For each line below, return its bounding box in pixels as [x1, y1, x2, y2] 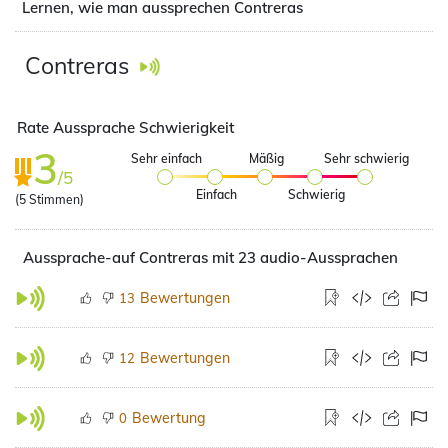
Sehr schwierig [323, 151, 409, 166]
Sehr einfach [130, 151, 202, 166]
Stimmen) [26, 192, 84, 207]
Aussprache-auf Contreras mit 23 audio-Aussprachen [23, 248, 398, 267]
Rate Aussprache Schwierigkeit [17, 118, 234, 137]
